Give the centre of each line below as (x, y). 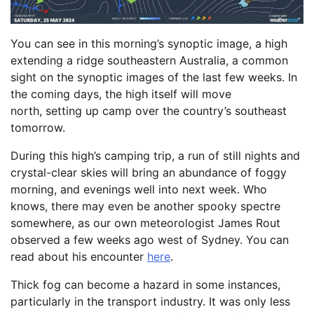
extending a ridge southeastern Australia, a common (149, 60)
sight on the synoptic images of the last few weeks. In (154, 77)
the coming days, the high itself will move (121, 94)
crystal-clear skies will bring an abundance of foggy (149, 172)
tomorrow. (41, 127)
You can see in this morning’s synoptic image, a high (149, 43)
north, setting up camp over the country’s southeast (149, 110)
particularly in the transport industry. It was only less (150, 301)
